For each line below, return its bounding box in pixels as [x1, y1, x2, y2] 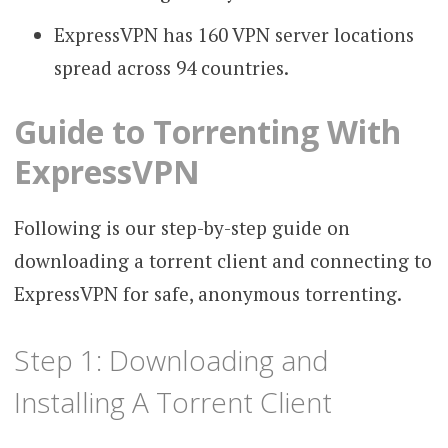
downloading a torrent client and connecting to [13, 248, 432, 274]
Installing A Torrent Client [13, 382, 332, 421]
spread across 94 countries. [53, 54, 293, 80]
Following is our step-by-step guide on [13, 215, 350, 241]
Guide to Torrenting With [13, 110, 401, 154]
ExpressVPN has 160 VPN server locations [53, 21, 414, 47]
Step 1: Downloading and [13, 340, 329, 379]
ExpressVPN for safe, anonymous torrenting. [13, 281, 402, 307]
